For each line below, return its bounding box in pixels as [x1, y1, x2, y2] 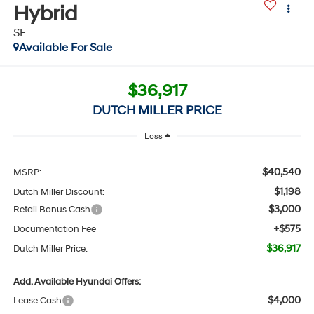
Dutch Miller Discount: [13, 186, 104, 198]
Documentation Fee [13, 224, 96, 235]
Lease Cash [13, 295, 62, 307]
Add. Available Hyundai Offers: [13, 276, 141, 288]
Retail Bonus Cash [13, 204, 90, 216]
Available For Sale [18, 40, 112, 55]
